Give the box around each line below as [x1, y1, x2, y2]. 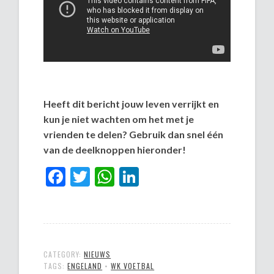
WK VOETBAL [111, 261, 155, 272]
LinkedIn [139, 165, 212, 189]
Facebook [65, 165, 147, 189]
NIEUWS [84, 249, 111, 260]
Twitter [90, 165, 154, 189]
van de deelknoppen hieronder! [43, 144, 187, 156]
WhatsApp [114, 165, 206, 189]
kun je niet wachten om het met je [43, 113, 194, 125]
